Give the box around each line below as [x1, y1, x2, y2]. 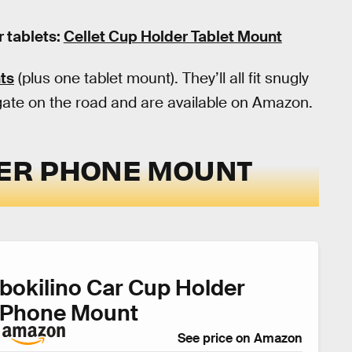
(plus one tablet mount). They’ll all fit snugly [14, 68, 309, 88]
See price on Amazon [177, 330, 302, 347]
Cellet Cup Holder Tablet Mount [63, 26, 282, 46]
